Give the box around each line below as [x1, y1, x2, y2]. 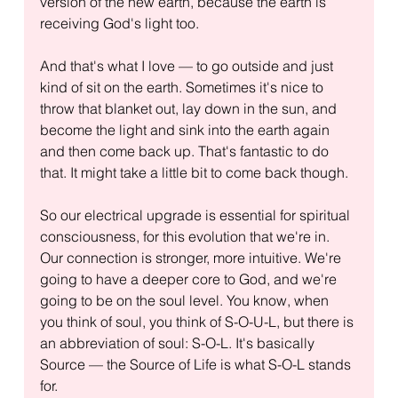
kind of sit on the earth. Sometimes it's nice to [39, 77, 327, 96]
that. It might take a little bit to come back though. [39, 163, 348, 181]
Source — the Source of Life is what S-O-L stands [39, 354, 354, 373]
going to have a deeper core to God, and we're [39, 269, 340, 288]
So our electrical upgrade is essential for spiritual [39, 205, 354, 224]
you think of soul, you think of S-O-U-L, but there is [39, 312, 357, 330]
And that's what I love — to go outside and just [39, 56, 337, 75]
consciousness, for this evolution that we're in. [39, 227, 333, 245]
